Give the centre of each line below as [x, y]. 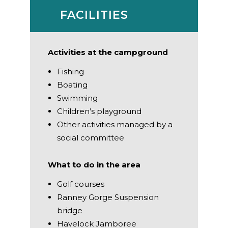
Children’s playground [99, 111]
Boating [72, 84]
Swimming [77, 98]
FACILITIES [94, 15]
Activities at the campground [108, 52]
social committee [91, 137]
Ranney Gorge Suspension [108, 197]
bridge [70, 210]
